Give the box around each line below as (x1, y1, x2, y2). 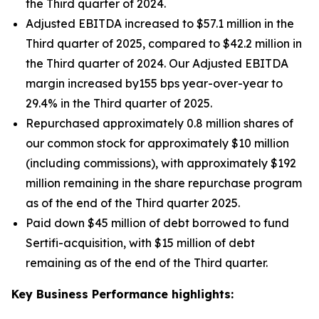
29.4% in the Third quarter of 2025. (26, 96, 212, 110)
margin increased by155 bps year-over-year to (26, 76, 283, 90)
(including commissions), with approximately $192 (26, 156, 296, 170)
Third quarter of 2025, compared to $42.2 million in (26, 36, 302, 51)
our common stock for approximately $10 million (26, 136, 289, 150)
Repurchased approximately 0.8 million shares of (26, 116, 293, 130)
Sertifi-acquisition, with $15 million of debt (26, 236, 255, 250)
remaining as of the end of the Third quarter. (26, 256, 268, 270)
